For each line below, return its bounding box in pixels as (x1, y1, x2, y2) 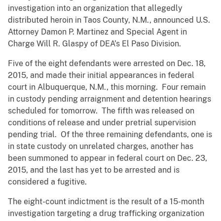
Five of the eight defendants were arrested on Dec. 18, (8, 59, 206, 69)
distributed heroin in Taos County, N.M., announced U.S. (8, 15, 210, 25)
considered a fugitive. (8, 177, 87, 187)
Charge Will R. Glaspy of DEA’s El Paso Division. (8, 39, 183, 49)
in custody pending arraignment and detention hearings (8, 94, 211, 104)
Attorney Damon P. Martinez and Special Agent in (8, 27, 187, 37)
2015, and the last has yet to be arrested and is (8, 165, 180, 175)
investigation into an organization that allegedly (8, 3, 183, 13)
